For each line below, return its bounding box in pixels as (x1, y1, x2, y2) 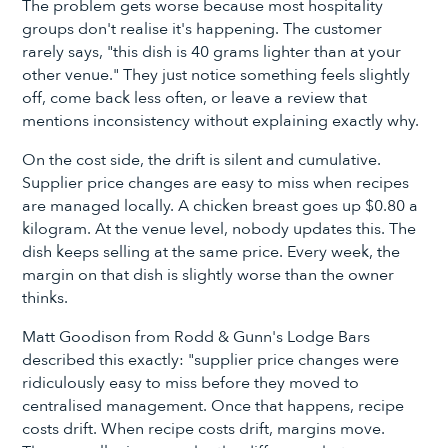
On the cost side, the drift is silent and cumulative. (22, 148, 382, 171)
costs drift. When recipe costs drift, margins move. (22, 417, 386, 440)
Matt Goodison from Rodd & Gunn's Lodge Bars (22, 325, 371, 348)
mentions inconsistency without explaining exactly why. (22, 110, 420, 133)
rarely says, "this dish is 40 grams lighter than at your (22, 41, 402, 64)
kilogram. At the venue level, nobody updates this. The (22, 217, 417, 240)
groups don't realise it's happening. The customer (22, 18, 383, 41)
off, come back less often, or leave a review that (22, 87, 368, 110)
